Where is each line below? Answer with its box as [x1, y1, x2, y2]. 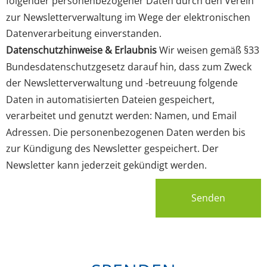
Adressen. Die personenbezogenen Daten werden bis [6, 125, 246, 139]
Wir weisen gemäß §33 [157, 43, 259, 57]
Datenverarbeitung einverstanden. [6, 26, 162, 40]
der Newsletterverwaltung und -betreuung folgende [6, 76, 238, 89]
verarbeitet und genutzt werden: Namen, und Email [6, 108, 237, 122]
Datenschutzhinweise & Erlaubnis [6, 43, 157, 57]
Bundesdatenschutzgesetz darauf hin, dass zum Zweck [6, 60, 252, 73]
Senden [191, 191, 225, 204]
